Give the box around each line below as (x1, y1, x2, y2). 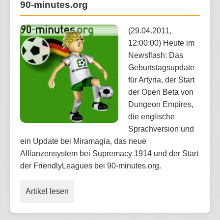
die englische (128, 112, 175, 121)
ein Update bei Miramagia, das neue (20, 137, 146, 146)
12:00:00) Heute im (128, 39, 194, 48)
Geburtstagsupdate (128, 63, 194, 72)
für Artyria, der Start (128, 76, 194, 84)
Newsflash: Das (128, 51, 183, 60)
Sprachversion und (128, 125, 194, 134)
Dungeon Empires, (128, 100, 193, 109)
